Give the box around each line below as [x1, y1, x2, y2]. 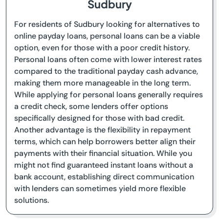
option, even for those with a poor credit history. [14, 43, 190, 53]
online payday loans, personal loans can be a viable [14, 31, 200, 41]
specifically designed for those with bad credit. [14, 113, 184, 123]
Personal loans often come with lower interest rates [14, 54, 202, 65]
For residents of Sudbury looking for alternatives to [14, 19, 200, 29]
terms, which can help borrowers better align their [14, 136, 196, 147]
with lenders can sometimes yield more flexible [14, 183, 186, 194]
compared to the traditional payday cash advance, [14, 66, 198, 76]
